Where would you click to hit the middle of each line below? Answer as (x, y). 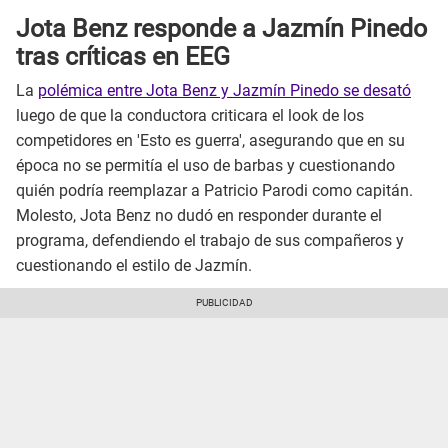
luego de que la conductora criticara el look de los (190, 116)
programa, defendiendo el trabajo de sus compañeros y (210, 241)
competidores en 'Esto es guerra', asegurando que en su (210, 141)
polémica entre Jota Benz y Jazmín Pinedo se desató (224, 91)
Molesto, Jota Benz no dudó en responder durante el (199, 216)
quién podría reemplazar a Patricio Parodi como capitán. (214, 191)
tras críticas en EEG (123, 56)
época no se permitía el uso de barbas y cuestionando (205, 166)
